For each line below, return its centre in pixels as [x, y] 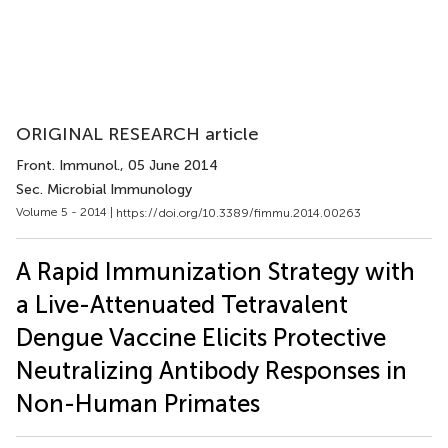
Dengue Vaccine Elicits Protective [201, 337]
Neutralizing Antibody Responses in [211, 370]
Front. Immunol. [68, 165]
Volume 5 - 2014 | [66, 212]
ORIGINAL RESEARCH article [137, 134]
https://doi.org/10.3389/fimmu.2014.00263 [238, 212]
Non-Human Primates [138, 403]
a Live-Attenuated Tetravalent [182, 304]
